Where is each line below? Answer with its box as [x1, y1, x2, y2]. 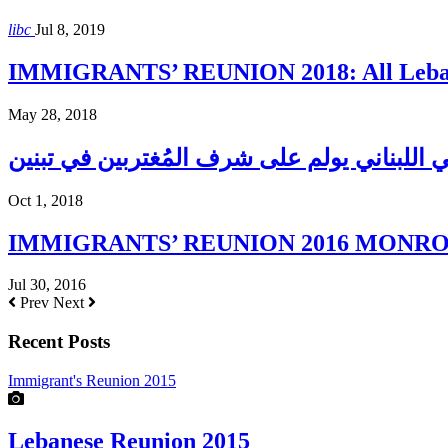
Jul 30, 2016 [8, 276, 86, 294]
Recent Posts [8, 331, 110, 353]
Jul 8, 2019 [35, 21, 105, 39]
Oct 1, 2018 [8, 191, 83, 209]
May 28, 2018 [8, 105, 97, 123]
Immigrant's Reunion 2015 [8, 371, 176, 389]
